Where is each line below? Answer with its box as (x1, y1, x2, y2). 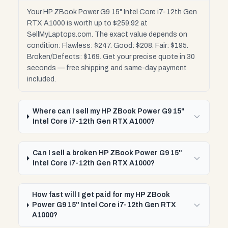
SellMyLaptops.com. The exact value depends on (27, 31, 187, 38)
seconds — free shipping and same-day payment (27, 64, 187, 72)
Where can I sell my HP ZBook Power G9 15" (32, 107, 185, 115)
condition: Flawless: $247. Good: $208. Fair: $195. (27, 42, 188, 49)
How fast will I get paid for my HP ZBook (32, 191, 170, 198)
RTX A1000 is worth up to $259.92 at (27, 19, 148, 27)
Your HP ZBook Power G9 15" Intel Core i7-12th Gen (27, 8, 197, 16)
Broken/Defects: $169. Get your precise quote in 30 (27, 53, 195, 61)
